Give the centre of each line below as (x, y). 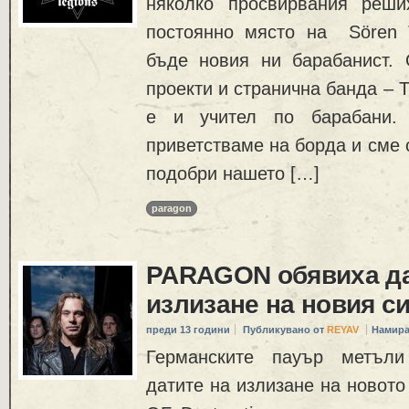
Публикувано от (285, 330)
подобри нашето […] (233, 173)
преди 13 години (188, 330)
